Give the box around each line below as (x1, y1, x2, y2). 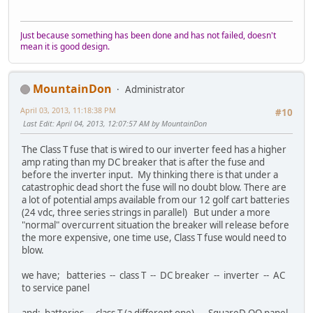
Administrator (125, 82, 185, 96)
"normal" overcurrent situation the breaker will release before (22, 219, 289, 232)
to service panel (22, 282, 89, 295)
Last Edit (23, 117, 52, 129)
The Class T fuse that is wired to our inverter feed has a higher (22, 143, 286, 156)
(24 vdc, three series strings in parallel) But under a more (22, 206, 270, 219)
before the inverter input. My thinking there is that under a (22, 168, 278, 182)
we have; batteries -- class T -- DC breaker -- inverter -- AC (22, 269, 285, 282)
